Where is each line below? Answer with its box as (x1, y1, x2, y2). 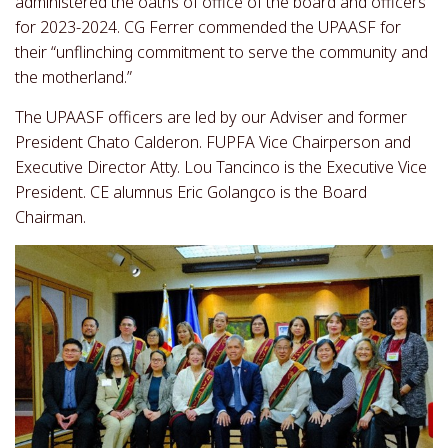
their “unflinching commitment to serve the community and (15, 41, 428, 63)
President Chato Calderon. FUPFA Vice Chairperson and (15, 131, 411, 153)
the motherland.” (15, 66, 132, 88)
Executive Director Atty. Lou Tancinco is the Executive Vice (15, 156, 427, 178)
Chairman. (15, 206, 86, 228)
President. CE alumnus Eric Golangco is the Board (15, 181, 367, 203)
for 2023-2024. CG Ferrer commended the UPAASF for (15, 16, 401, 38)
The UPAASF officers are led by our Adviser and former (15, 106, 407, 128)
